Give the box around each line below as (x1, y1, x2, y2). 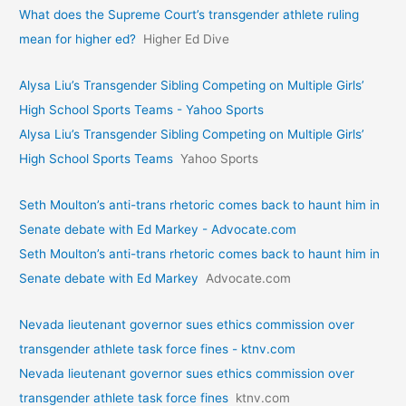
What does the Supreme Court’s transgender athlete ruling (19, 6, 360, 22)
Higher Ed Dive (143, 31, 230, 46)
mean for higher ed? (19, 31, 137, 46)
